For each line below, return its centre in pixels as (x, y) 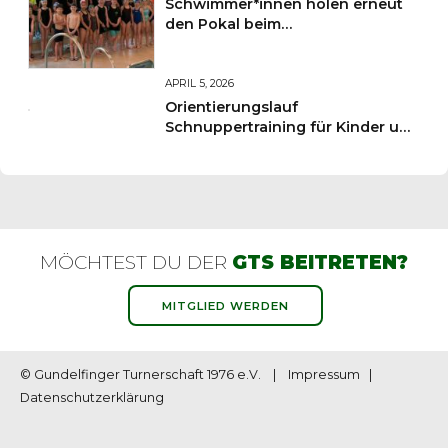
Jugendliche (211, 146)
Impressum (324, 375)
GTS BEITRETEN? (320, 263)
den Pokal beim (223, 24)
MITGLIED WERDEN (225, 305)
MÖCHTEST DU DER (136, 263)
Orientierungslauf (232, 106)
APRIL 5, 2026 (200, 84)
